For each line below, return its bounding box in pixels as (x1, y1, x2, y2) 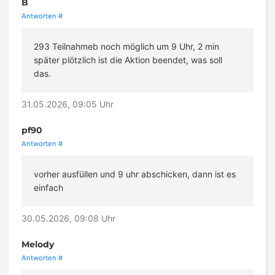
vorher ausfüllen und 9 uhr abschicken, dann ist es (34, 169, 236, 180)
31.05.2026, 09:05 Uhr (21, 99, 114, 110)
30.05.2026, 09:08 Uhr (21, 213, 115, 224)
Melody (21, 239, 54, 250)
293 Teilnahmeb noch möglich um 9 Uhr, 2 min (34, 41, 219, 52)
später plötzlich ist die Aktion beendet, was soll (34, 55, 222, 66)
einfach (34, 182, 63, 193)
